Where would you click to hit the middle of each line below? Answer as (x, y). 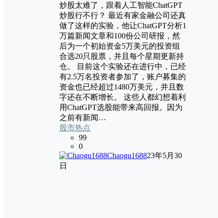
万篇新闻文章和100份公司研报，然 (120, 36)
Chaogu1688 (127, 156)
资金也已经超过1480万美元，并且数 (122, 87)
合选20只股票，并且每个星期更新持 (122, 56)
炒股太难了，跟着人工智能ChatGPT (121, 5)
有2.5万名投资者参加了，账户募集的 (123, 77)
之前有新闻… (83, 118)
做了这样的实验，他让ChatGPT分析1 (123, 26)
